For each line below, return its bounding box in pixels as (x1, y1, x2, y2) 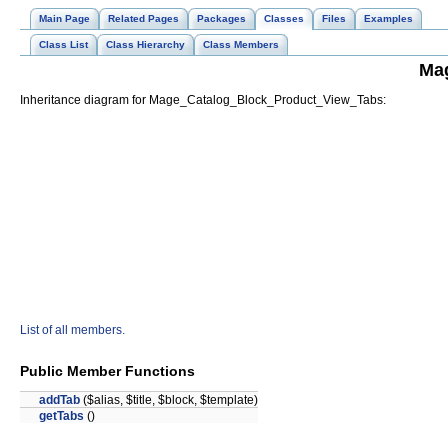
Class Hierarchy (106, 39, 185, 50)
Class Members (203, 39, 279, 50)
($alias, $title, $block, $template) (80, 393, 258, 408)
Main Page (39, 13, 90, 24)
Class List (39, 39, 88, 50)
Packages (197, 13, 246, 24)
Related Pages (108, 13, 179, 24)
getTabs (39, 409, 84, 424)
